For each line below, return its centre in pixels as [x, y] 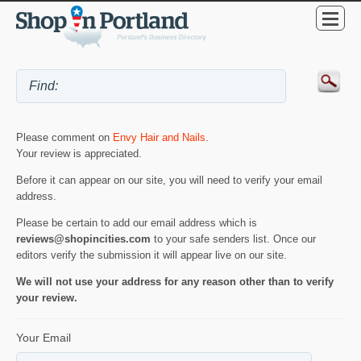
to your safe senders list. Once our [233, 239]
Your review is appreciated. [79, 153]
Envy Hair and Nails [159, 137]
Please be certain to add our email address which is [137, 222]
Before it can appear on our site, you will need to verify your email [169, 180]
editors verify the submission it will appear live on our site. [151, 255]
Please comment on [64, 137]
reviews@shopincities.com [83, 239]
